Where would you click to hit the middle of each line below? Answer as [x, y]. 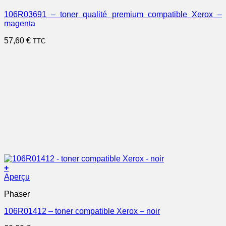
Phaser [17, 194]
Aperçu [17, 177]
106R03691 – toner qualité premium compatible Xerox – [113, 15]
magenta [20, 24]
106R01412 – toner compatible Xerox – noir [82, 211]
